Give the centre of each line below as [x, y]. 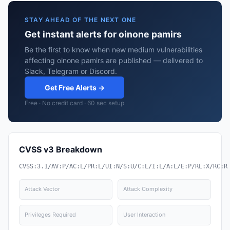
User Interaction [144, 215]
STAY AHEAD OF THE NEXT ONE [81, 20]
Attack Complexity [148, 189]
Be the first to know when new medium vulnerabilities [113, 50]
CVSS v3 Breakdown [61, 149]
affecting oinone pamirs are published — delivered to [114, 60]
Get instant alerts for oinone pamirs [103, 34]
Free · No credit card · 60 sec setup [74, 103]
